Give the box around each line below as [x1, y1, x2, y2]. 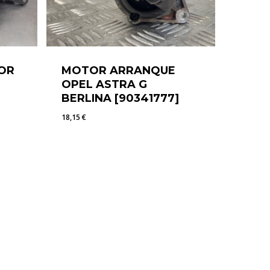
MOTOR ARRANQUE [61, 64, 176, 78]
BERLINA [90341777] [61, 92, 180, 105]
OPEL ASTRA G [61, 78, 148, 92]
